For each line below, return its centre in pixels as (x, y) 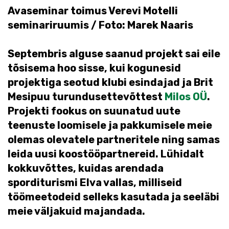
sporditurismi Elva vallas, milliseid (95, 182)
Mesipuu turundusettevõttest (86, 97)
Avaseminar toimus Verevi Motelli (93, 11)
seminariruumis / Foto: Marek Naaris (100, 25)
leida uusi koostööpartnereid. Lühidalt (106, 154)
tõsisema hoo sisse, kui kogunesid (94, 68)
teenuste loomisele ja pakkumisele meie (110, 125)
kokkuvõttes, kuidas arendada (86, 168)
